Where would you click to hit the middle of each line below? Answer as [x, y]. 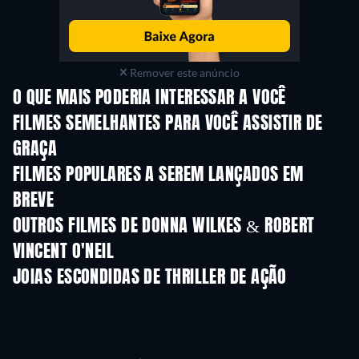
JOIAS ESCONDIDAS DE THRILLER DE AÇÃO [150, 278]
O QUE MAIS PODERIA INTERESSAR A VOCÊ [149, 98]
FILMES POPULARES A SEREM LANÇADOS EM [158, 175]
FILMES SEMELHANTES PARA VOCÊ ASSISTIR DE [168, 124]
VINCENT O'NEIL [64, 252]
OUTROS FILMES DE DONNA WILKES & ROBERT [164, 226]
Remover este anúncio [184, 72]
